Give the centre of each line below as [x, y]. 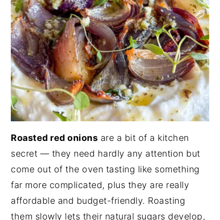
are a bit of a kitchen [143, 138]
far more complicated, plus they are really [100, 185]
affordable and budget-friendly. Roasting [98, 201]
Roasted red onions [55, 138]
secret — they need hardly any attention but [106, 154]
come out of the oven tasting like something [105, 169]
